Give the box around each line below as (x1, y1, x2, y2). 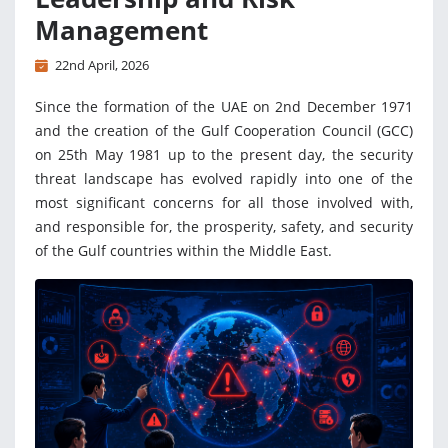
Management (35, 12, 208, 49)
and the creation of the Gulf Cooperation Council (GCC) (35, 121, 413, 141)
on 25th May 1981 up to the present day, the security (35, 145, 413, 165)
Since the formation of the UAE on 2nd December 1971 (35, 97, 413, 117)
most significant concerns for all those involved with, (35, 193, 413, 213)
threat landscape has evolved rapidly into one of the (35, 169, 413, 189)
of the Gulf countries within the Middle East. (35, 241, 332, 261)
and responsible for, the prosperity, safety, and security (35, 217, 413, 237)
